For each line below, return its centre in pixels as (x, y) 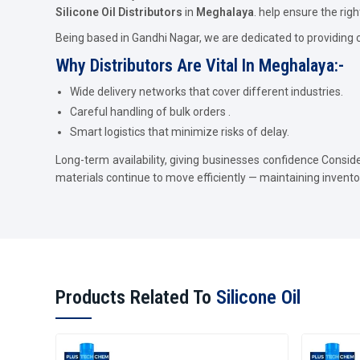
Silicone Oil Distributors (119, 12)
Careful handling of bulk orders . (150, 111)
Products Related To (136, 297)
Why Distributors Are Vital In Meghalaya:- (200, 65)
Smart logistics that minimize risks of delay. (180, 131)
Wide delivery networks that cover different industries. (207, 91)
